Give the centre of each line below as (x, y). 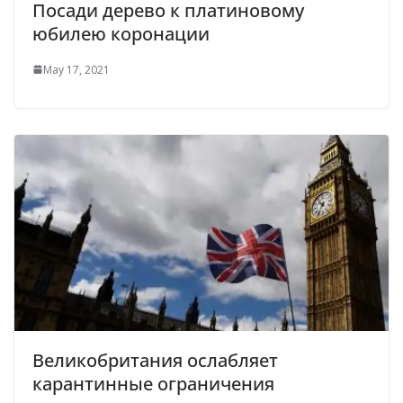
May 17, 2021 (76, 69)
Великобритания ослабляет (155, 361)
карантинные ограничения (153, 384)
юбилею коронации (121, 33)
